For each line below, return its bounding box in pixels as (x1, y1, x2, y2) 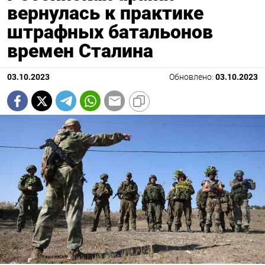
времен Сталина (7, 40, 153, 63)
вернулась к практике (7, 2, 203, 25)
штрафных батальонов (7, 21, 213, 44)
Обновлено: (169, 72, 215, 83)
